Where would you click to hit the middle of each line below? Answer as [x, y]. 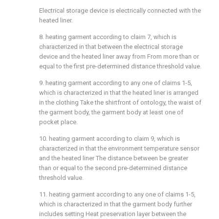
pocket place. [58, 122]
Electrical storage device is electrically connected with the [120, 11]
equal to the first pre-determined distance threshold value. [120, 66]
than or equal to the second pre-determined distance [113, 168]
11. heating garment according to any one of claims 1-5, [117, 195]
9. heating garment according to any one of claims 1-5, [116, 83]
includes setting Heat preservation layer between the [113, 214]
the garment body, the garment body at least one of [111, 112]
